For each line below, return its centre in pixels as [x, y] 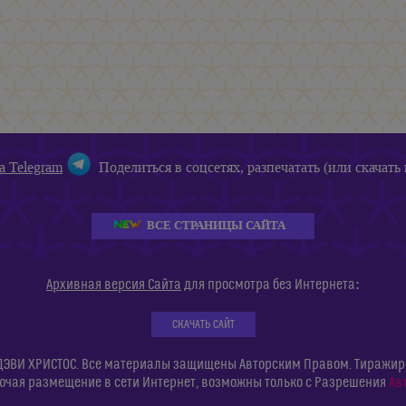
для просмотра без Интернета [268, 284]
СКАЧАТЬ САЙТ [203, 324]
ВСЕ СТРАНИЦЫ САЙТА [216, 225]
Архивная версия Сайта [114, 284]
